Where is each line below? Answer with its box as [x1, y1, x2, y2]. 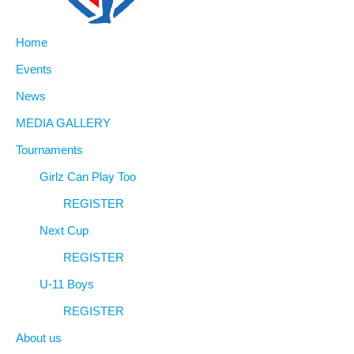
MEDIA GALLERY [16, 115, 111, 130]
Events [16, 62, 52, 76]
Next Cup [40, 223, 88, 237]
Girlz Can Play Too [40, 169, 136, 183]
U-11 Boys [40, 277, 94, 291]
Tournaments [16, 142, 83, 156]
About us [16, 330, 62, 345]
